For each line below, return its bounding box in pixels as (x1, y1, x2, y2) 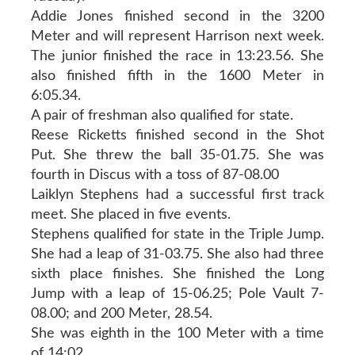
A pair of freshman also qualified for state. (30, 108, 293, 123)
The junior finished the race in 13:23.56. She (30, 48, 325, 63)
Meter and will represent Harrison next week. (30, 29, 325, 44)
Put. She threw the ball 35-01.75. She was (30, 147, 325, 162)
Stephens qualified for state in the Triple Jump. (30, 227, 325, 242)
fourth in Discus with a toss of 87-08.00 (30, 167, 279, 182)
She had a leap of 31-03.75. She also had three (30, 246, 325, 261)
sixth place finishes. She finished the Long (30, 266, 325, 281)
